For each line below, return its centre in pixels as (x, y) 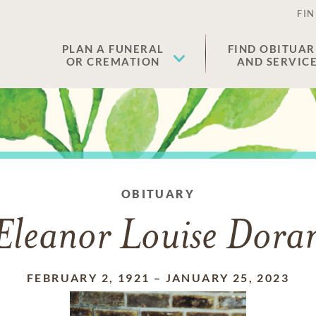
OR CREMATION (113, 61)
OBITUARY (158, 194)
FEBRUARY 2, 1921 (88, 278)
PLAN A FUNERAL (113, 49)
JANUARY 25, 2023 (227, 278)
